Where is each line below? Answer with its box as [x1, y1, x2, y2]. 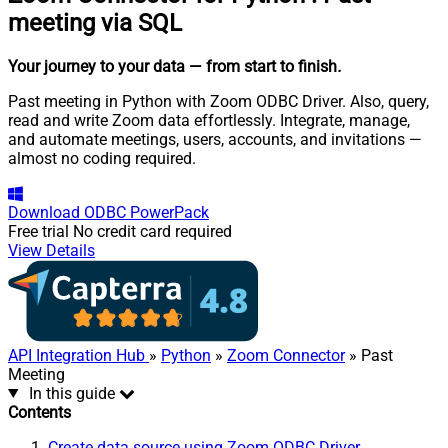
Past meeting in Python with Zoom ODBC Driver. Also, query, [8, 91, 429, 111]
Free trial [8, 221, 69, 241]
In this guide [28, 383, 115, 403]
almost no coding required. [8, 148, 196, 168]
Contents [8, 402, 71, 422]
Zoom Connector [227, 345, 345, 365]
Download [8, 202, 80, 222]
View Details [8, 240, 95, 260]
